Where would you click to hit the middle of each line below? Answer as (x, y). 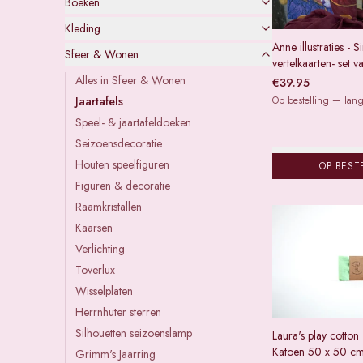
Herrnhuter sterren (118, 312)
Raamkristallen (109, 207)
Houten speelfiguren (122, 164)
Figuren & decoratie (123, 186)
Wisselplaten (104, 291)
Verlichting (100, 249)
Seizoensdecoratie (119, 143)
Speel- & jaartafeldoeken (133, 122)
